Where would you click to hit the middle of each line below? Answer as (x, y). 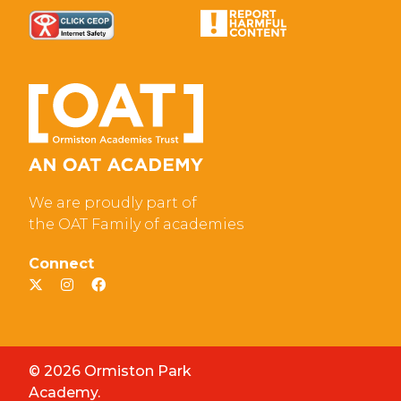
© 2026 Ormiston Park (110, 371)
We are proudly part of (113, 202)
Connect (61, 263)
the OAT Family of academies (136, 224)
